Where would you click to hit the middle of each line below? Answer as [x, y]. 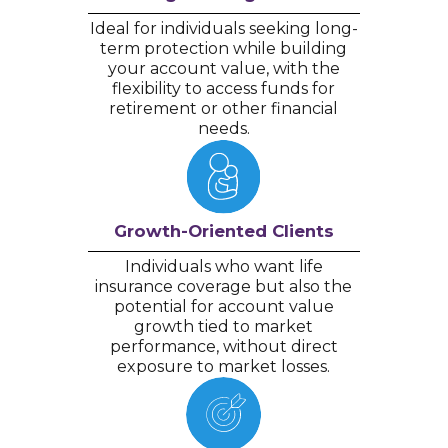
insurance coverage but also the [224, 286]
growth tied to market [224, 326]
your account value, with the [223, 68]
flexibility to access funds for [224, 88]
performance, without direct [223, 346]
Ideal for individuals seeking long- [223, 28]
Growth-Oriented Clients [223, 230]
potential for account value [223, 306]
